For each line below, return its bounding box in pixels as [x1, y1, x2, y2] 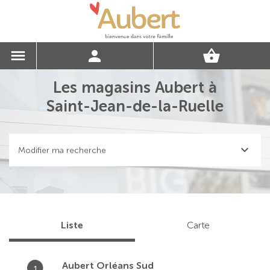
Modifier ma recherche [18, 145, 106, 155]
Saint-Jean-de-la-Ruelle [46, 97, 224, 116]
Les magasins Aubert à [53, 78, 217, 97]
